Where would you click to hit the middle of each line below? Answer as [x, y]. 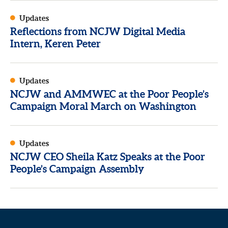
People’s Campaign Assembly [77, 169]
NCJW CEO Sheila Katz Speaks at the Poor [108, 156]
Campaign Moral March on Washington [103, 106]
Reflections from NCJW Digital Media [98, 31]
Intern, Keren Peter [55, 44]
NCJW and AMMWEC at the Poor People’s [109, 94]
